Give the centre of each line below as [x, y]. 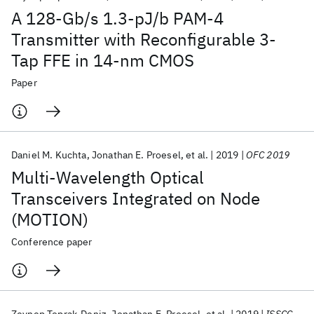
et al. [197, 155]
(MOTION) [50, 219]
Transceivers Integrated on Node [136, 198]
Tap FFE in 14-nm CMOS [103, 60]
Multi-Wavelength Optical [108, 177]
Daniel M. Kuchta [49, 155]
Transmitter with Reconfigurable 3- [144, 39]
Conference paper [52, 242]
